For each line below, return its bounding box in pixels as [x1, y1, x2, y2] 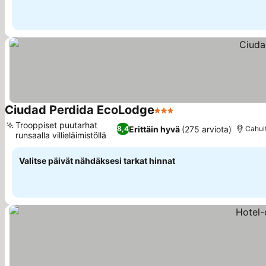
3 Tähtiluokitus [154, 110, 220, 122]
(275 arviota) [181, 123, 232, 134]
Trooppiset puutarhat [15, 120, 97, 130]
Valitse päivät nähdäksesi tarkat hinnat [19, 156, 175, 166]
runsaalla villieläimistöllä [15, 130, 106, 140]
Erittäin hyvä [128, 123, 180, 134]
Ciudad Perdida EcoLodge [5, 103, 154, 117]
